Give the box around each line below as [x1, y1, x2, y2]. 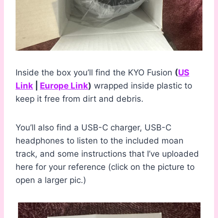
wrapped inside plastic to [91, 81, 192, 91]
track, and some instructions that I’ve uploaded [16, 149, 199, 159]
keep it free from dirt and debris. [16, 94, 144, 104]
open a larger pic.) [16, 175, 86, 185]
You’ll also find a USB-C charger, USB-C [16, 123, 171, 133]
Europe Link [40, 81, 88, 91]
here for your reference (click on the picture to [16, 162, 195, 172]
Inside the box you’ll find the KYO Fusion [16, 68, 175, 78]
